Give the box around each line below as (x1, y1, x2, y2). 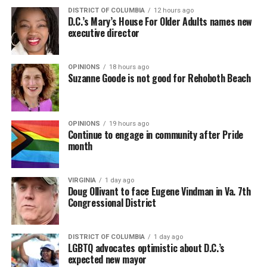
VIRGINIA (67, 176, 96, 185)
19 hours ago (108, 120, 149, 128)
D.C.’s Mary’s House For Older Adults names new (67, 14, 252, 29)
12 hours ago (153, 7, 194, 15)
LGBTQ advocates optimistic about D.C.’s (67, 241, 225, 256)
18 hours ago (108, 63, 149, 72)
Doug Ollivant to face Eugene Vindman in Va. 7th (67, 184, 251, 199)
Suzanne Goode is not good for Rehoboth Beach (67, 71, 251, 86)
